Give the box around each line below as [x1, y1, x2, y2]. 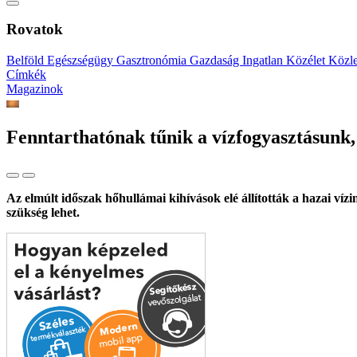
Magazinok [6, 82, 63, 96]
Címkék [6, 68, 46, 82]
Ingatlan [242, 53, 286, 68]
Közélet [286, 53, 328, 68]
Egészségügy [47, 53, 116, 68]
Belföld [6, 53, 47, 68]
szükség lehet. [6, 205, 80, 219]
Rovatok [6, 21, 63, 38]
